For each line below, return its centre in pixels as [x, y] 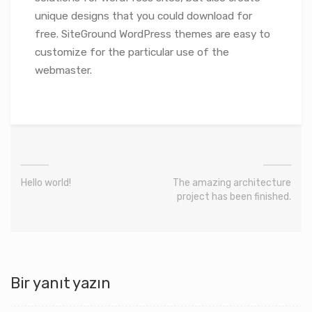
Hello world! [46, 182]
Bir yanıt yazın [61, 282]
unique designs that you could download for [143, 16]
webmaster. [63, 70]
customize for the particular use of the [132, 52]
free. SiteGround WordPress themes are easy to [153, 34]
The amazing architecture [232, 182]
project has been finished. [234, 196]
